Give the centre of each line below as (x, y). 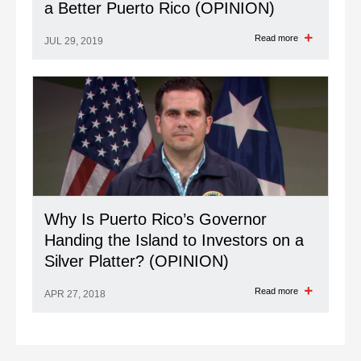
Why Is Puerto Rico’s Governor (156, 219)
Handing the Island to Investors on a (174, 240)
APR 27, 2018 (75, 294)
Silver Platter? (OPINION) (137, 261)
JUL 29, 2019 (74, 41)
